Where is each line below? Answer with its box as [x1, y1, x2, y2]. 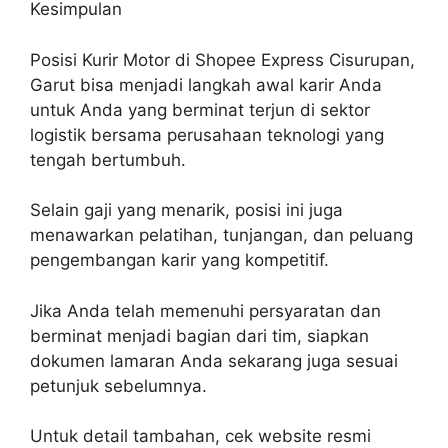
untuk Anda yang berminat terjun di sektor [30, 99, 370, 120]
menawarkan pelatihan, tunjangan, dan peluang [30, 225, 413, 245]
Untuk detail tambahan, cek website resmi [30, 426, 371, 446]
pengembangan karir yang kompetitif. [30, 250, 329, 270]
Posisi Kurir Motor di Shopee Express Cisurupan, [30, 49, 415, 70]
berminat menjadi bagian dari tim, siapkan [30, 325, 369, 346]
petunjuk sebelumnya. [30, 375, 207, 396]
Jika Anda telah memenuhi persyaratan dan [30, 300, 381, 321]
